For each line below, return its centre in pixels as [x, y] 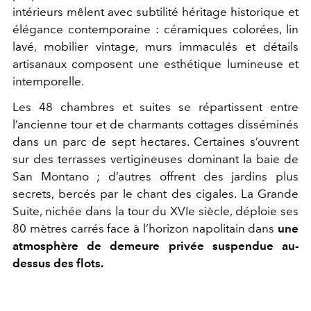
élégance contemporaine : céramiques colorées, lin [155, 29]
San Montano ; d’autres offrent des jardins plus [155, 176]
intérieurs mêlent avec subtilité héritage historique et [155, 11]
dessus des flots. [58, 263]
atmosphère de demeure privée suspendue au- [155, 245]
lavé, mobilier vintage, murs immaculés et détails [155, 46]
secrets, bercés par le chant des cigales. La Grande [155, 193]
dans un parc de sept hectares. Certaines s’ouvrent [155, 141]
